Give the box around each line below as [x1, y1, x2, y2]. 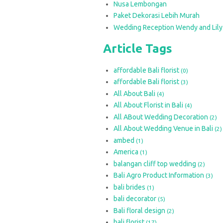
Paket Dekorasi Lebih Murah [113, 11, 200, 19]
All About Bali [113, 89, 157, 98]
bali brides [113, 183, 147, 191]
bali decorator [113, 195, 158, 203]
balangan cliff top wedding [113, 159, 198, 168]
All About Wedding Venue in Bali [113, 124, 215, 132]
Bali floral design [113, 206, 167, 215]
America [113, 148, 140, 156]
